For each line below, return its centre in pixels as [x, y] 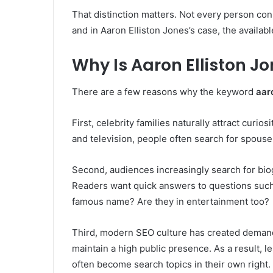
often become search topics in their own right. [171, 264]
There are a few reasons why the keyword [164, 92]
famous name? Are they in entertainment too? [171, 202]
